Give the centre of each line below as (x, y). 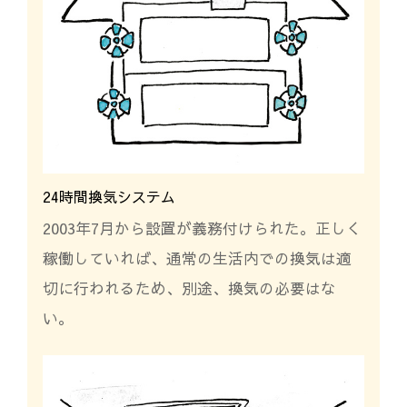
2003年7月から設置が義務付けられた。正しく (202, 228)
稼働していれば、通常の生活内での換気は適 (197, 258)
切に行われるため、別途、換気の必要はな (189, 288)
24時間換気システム (109, 196)
